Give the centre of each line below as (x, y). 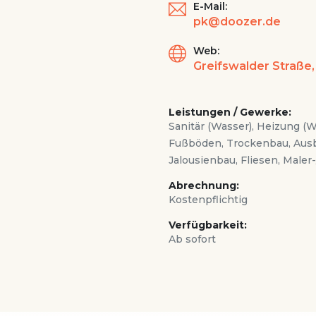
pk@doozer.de (237, 22)
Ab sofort (192, 239)
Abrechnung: (203, 186)
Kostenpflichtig (208, 200)
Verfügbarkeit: (207, 225)
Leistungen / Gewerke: (230, 112)
